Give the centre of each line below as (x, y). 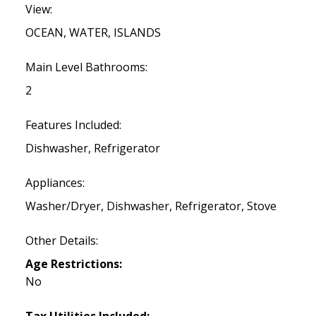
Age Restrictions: (73, 263)
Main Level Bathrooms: (86, 67)
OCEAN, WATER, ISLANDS (93, 32)
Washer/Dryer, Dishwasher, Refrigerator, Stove (151, 206)
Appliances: (55, 182)
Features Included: (73, 124)
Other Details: (61, 240)
